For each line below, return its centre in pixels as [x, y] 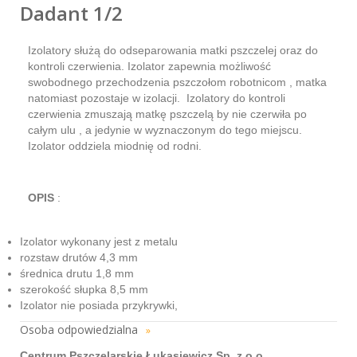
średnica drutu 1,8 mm [78, 273]
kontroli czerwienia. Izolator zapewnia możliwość [149, 66]
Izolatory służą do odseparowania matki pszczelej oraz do [173, 50]
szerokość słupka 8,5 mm [84, 289]
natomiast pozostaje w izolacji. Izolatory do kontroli [157, 98]
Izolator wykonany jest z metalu [100, 241]
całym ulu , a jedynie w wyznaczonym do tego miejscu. [165, 129]
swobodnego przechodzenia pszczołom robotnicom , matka [177, 82]
